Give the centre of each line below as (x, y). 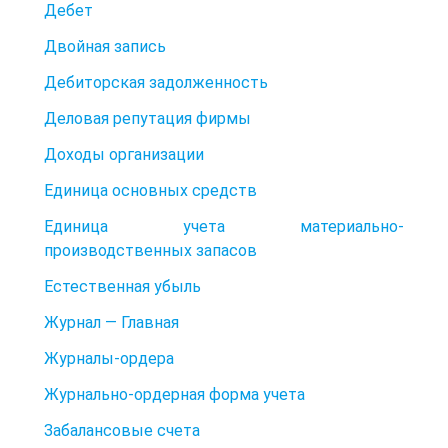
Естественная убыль (122, 286)
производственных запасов (150, 250)
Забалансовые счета (122, 430)
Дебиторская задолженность (156, 82)
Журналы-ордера (109, 358)
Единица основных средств (150, 190)
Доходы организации (124, 154)
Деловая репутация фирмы (147, 118)
